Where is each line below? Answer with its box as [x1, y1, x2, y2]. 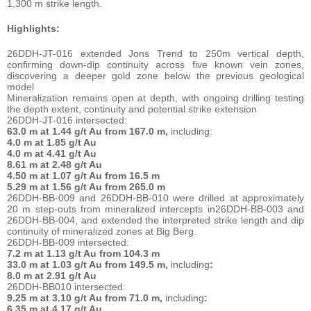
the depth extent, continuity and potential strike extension [7, 103, 257, 115]
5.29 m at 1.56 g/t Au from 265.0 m [7, 180, 165, 192]
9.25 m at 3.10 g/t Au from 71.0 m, [7, 292, 162, 303]
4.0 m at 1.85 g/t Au [7, 136, 96, 148]
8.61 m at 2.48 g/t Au [7, 158, 102, 170]
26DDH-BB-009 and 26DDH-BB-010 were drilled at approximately [7, 192, 304, 203]
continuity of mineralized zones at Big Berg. [7, 225, 196, 237]
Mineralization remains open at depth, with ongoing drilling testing [7, 92, 304, 103]
